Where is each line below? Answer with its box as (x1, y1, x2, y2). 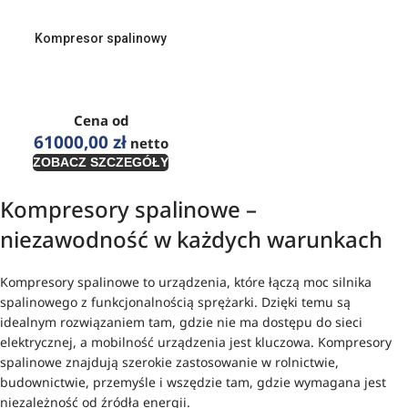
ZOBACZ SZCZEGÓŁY (33, 154, 168, 169)
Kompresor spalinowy (35, 31, 167, 46)
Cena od (73, 110, 128, 129)
